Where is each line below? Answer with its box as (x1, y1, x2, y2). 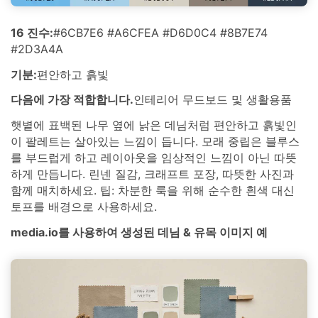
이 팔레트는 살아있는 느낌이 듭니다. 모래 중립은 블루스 (11, 134, 300, 149)
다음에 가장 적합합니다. (11, 92, 133, 107)
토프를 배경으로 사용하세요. (11, 199, 157, 214)
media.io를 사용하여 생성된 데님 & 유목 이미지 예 (11, 225, 268, 240)
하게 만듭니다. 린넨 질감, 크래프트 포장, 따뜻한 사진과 (11, 167, 294, 182)
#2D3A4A (11, 41, 63, 56)
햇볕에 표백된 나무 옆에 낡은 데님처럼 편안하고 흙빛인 (11, 118, 297, 133)
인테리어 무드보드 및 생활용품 (133, 92, 292, 107)
